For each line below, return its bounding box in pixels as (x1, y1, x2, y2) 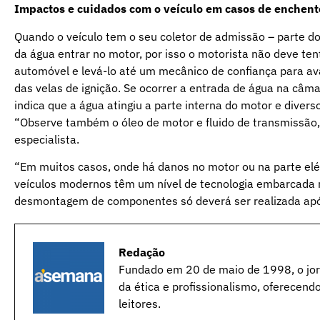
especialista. (14, 131, 79, 146)
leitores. (119, 296, 161, 311)
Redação (119, 244, 165, 259)
